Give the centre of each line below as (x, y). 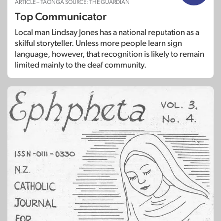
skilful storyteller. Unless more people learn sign (98, 43)
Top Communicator (61, 17)
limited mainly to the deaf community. (81, 65)
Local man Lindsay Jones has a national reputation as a (107, 32)
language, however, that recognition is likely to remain (110, 54)
